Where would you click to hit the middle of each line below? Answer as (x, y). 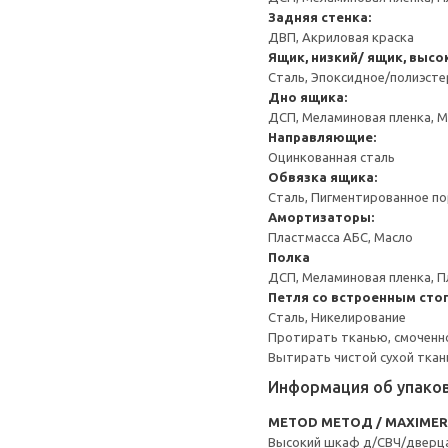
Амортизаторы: (321, 217)
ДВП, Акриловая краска (341, 37)
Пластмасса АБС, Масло (340, 237)
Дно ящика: (307, 97)
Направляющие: (322, 137)
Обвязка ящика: (322, 177)
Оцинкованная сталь (331, 157)
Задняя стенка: (319, 17)
